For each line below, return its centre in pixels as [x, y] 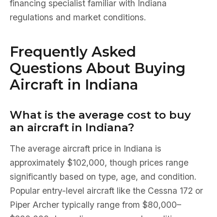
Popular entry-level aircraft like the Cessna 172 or [106, 191]
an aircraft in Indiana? [72, 127]
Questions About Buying [98, 68]
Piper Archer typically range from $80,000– [95, 205]
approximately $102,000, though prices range [99, 163]
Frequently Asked [73, 52]
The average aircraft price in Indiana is [85, 148]
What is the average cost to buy [100, 115]
